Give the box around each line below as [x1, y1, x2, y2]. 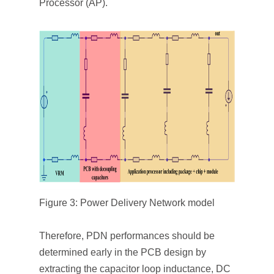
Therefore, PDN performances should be [39, 231, 215, 241]
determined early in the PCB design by [39, 247, 206, 257]
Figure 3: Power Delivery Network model [39, 198, 215, 208]
